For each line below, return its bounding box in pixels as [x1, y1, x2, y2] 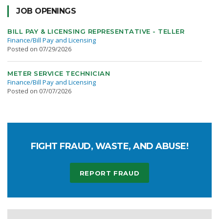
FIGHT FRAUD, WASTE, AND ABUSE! [31, 141, 188, 152]
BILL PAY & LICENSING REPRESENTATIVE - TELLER [7, 27, 184, 35]
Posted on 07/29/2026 [7, 44, 71, 53]
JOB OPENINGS [16, 6, 76, 16]
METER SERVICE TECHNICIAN [7, 69, 110, 77]
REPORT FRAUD [79, 169, 140, 177]
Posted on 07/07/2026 [7, 87, 71, 95]
